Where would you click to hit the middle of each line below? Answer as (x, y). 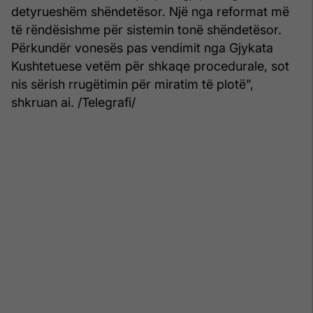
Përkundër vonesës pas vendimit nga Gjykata (142, 48)
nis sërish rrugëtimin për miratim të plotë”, (132, 84)
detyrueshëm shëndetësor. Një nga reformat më (150, 11)
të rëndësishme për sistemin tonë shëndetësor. (146, 29)
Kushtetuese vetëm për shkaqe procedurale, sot (150, 66)
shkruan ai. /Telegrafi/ (73, 102)
